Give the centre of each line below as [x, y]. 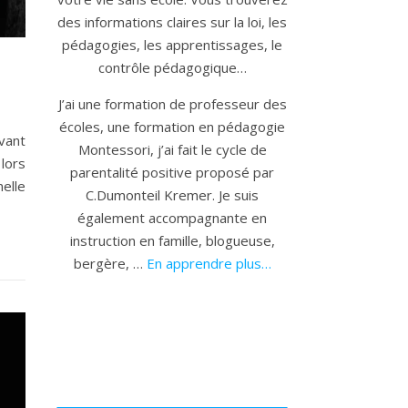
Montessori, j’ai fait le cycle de [172, 150]
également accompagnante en [172, 218]
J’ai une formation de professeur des [172, 104]
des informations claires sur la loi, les [172, 22]
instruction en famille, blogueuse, [172, 241]
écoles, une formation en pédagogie [172, 127]
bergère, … [108, 264]
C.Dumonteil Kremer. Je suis [172, 195]
